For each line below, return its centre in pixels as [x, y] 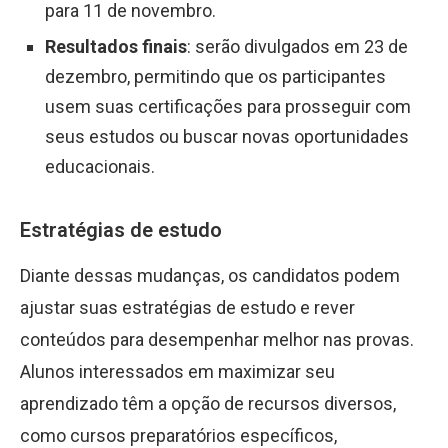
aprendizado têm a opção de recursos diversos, [208, 403]
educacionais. [100, 166]
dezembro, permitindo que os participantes [215, 76]
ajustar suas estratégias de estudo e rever [187, 307]
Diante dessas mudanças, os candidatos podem [210, 275]
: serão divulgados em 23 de [297, 46]
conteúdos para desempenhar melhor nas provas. [217, 339]
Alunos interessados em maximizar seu [177, 371]
